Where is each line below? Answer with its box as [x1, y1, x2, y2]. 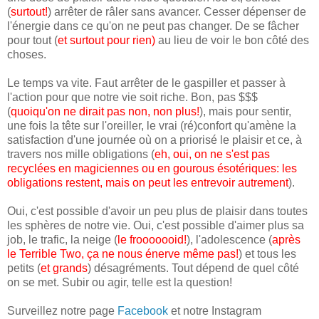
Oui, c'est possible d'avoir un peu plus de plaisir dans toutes [7, 204, 308, 217]
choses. [7, 48, 46, 61]
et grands [41, 261, 88, 274]
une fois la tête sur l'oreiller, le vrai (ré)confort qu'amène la [7, 119, 296, 132]
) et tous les [239, 247, 296, 260]
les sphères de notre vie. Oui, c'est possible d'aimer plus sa [7, 219, 304, 231]
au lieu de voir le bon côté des [155, 33, 309, 46]
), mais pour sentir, [199, 105, 291, 117]
